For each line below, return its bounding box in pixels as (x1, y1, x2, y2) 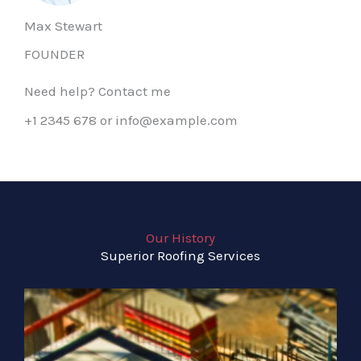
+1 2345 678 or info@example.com (24, 112, 238, 129)
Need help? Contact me (24, 83, 171, 100)
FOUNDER (24, 46, 85, 63)
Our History (146, 230, 215, 247)
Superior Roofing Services (101, 247, 260, 264)
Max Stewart (24, 18, 102, 35)
